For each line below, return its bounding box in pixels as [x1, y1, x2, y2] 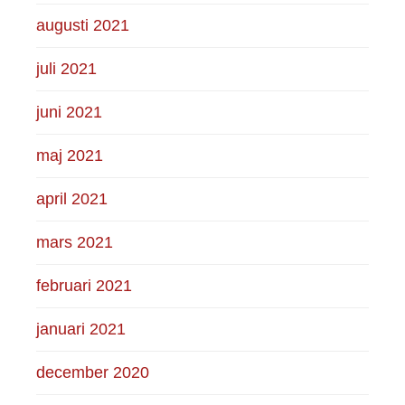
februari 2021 [36, 276, 133, 295]
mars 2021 [36, 232, 114, 251]
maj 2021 [36, 146, 104, 165]
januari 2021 [36, 319, 127, 338]
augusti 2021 [36, 15, 130, 34]
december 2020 [36, 363, 150, 381]
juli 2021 [36, 59, 98, 78]
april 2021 [36, 189, 108, 208]
